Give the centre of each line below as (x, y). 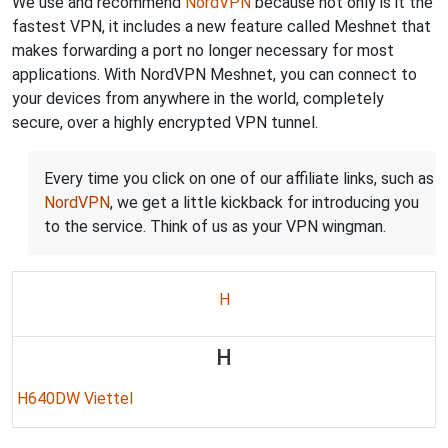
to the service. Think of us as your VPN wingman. (215, 226)
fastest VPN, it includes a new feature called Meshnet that (221, 26)
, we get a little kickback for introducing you (264, 202)
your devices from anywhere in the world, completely (198, 98)
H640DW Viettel (75, 398)
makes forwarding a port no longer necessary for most (203, 50)
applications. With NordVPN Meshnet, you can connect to (214, 74)
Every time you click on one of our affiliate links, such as (239, 178)
